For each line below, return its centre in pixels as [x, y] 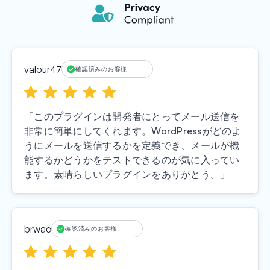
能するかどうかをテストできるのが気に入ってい [132, 160]
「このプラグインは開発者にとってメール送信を [132, 117]
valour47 [43, 69]
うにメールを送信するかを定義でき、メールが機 [132, 146]
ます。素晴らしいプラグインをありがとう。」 [127, 174]
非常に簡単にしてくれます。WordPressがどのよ [133, 131]
